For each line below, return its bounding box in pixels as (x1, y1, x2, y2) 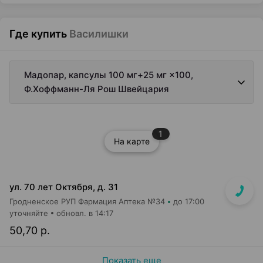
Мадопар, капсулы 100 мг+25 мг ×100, (24, 69, 193, 80)
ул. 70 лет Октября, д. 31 (9, 181, 118, 193)
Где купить (9, 28, 67, 40)
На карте (113, 136, 150, 146)
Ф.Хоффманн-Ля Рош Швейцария (24, 83, 169, 95)
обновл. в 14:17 (56, 208, 113, 218)
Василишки (69, 28, 129, 40)
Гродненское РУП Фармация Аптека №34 (9, 197, 165, 206)
